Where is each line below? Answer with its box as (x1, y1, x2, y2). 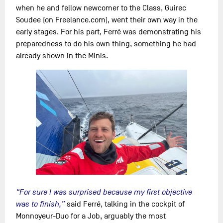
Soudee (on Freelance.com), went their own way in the (16, 15, 198, 25)
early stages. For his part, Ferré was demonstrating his (16, 27, 202, 37)
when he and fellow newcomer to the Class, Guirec (16, 3, 187, 13)
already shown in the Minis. (16, 51, 109, 61)
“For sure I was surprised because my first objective (16, 188, 193, 197)
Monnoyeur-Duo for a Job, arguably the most (16, 212, 166, 221)
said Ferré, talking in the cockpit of (65, 200, 185, 209)
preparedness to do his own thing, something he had (16, 39, 197, 49)
